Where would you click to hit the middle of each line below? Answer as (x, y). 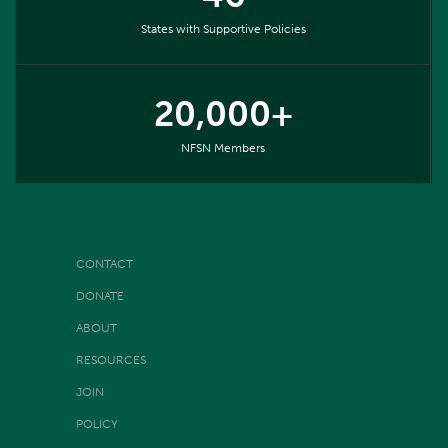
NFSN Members (223, 147)
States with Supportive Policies (223, 28)
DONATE (100, 295)
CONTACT (105, 263)
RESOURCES (111, 359)
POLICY (97, 423)
